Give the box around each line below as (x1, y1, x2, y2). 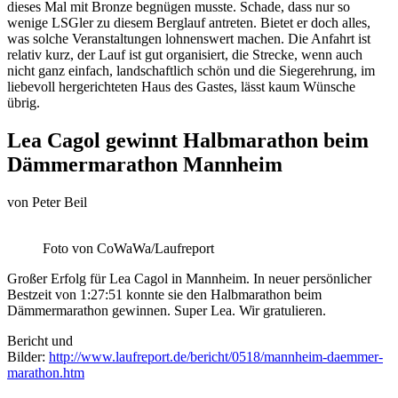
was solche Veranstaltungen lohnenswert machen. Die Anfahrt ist (7, 30, 370, 46)
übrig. (7, 94, 40, 110)
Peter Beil (32, 194, 87, 210)
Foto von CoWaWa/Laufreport (43, 240, 214, 256)
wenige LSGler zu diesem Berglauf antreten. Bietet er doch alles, (7, 14, 370, 30)
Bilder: (7, 348, 49, 364)
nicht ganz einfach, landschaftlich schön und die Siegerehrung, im (7, 62, 375, 78)
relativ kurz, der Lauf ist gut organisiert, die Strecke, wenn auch (7, 46, 362, 62)
